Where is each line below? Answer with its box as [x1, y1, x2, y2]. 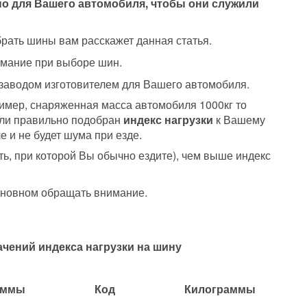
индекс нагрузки [123, 111, 213, 127]
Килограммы [184, 280, 256, 297]
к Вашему [213, 111, 265, 127]
